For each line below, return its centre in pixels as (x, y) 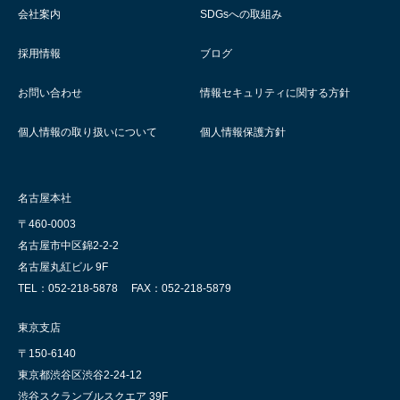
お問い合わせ (50, 93)
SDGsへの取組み (241, 15)
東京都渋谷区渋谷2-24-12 (80, 375)
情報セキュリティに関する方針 (275, 93)
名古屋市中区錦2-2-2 (68, 246)
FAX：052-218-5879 (181, 289)
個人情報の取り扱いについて (87, 133)
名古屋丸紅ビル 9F (63, 267)
